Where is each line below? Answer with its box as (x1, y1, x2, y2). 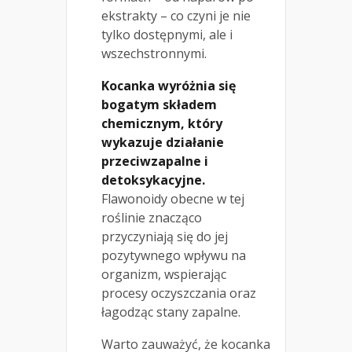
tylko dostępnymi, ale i (101, 25, 233, 43)
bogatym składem (101, 95, 217, 113)
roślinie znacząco (101, 208, 202, 226)
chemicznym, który (101, 114, 222, 132)
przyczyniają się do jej (101, 227, 228, 245)
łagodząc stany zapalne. (101, 302, 240, 321)
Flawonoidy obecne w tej (101, 189, 244, 207)
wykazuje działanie (101, 133, 224, 151)
